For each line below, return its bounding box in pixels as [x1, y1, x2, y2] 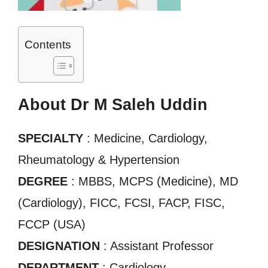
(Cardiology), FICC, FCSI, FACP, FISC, [18, 196, 225, 209]
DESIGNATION [18, 239, 100, 252]
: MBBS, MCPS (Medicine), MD [68, 175, 238, 188]
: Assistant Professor [100, 239, 214, 252]
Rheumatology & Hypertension [18, 153, 179, 166]
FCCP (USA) [18, 218, 86, 231]
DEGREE [18, 175, 68, 188]
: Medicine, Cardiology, [83, 132, 208, 145]
